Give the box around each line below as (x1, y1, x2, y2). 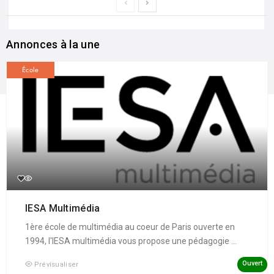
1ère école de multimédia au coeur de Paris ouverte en (25, 221, 235, 232)
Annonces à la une (6, 37, 100, 51)
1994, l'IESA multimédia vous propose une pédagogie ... (25, 235, 237, 246)
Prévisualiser (34, 260, 79, 268)
